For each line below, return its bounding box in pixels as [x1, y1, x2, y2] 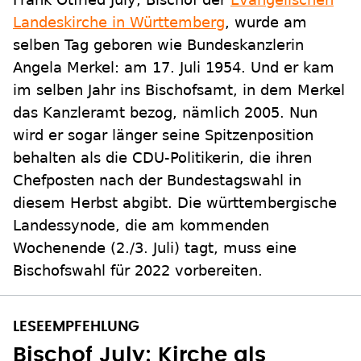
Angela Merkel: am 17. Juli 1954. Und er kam [13, 59, 334, 77]
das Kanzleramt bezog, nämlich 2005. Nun [13, 104, 317, 122]
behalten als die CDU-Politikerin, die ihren [13, 149, 312, 167]
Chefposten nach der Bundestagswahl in [13, 172, 301, 189]
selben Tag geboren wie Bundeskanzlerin [13, 36, 304, 54]
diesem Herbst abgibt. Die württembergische [13, 194, 337, 212]
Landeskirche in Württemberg [13, 14, 225, 31]
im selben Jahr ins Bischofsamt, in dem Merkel [13, 81, 345, 99]
